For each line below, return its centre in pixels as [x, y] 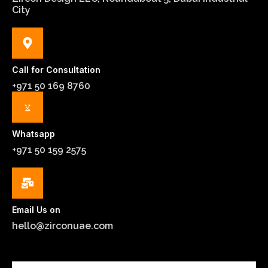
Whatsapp [33, 134]
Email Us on [36, 210]
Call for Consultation [56, 70]
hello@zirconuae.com [63, 226]
